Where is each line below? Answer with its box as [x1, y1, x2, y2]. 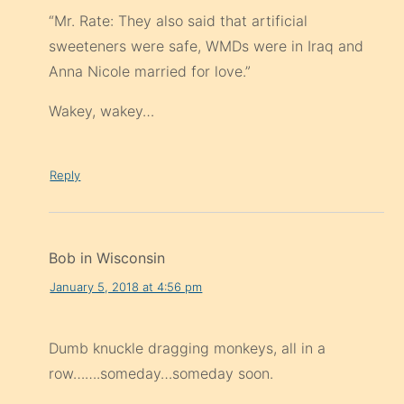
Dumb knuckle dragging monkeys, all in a [49, 339, 326, 358]
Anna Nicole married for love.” [49, 62, 252, 81]
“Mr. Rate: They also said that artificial [49, 12, 308, 31]
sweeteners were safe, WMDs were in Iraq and [49, 37, 364, 56]
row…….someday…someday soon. [49, 364, 274, 383]
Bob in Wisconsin [49, 249, 166, 268]
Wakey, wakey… [49, 102, 155, 121]
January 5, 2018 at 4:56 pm [50, 279, 203, 294]
